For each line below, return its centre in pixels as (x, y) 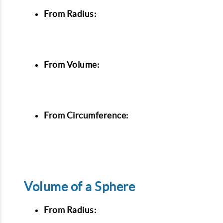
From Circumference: (86, 115)
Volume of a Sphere (79, 187)
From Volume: (71, 65)
